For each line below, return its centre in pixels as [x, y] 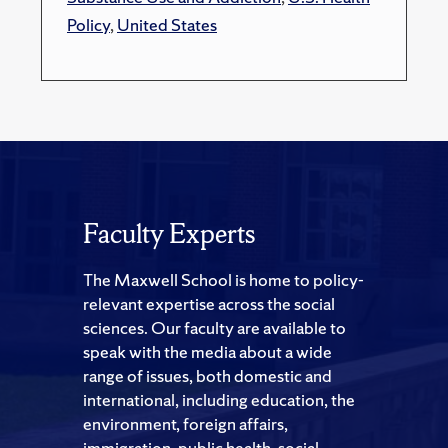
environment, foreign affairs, [185, 424]
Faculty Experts [169, 234]
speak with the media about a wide [207, 352]
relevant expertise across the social [209, 304]
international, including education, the [219, 400]
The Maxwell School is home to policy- [223, 280]
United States [167, 25]
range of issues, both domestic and [207, 376]
